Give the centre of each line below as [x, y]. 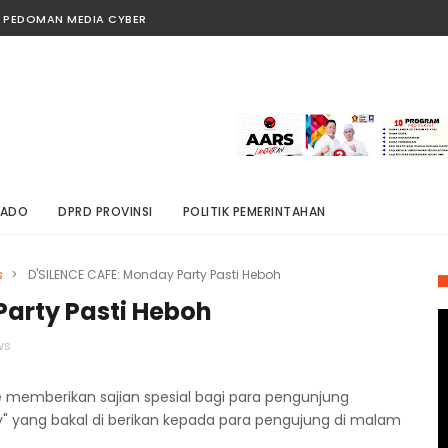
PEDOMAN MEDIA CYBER [75, 19]
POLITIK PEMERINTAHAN [254, 211]
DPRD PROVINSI [105, 211]
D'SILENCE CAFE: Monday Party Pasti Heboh [154, 274]
